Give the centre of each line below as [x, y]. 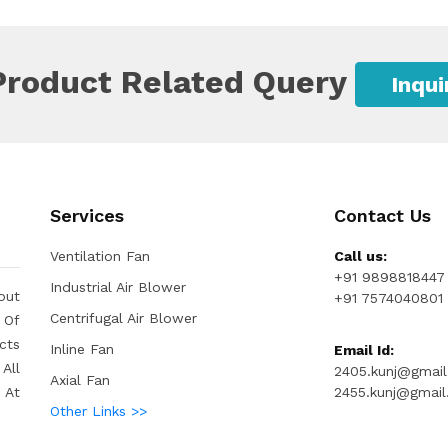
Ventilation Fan [100, 256]
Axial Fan [80, 380]
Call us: [360, 256]
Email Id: [363, 350]
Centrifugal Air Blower [123, 318]
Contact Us [382, 216]
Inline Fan [82, 349]
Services [87, 216]
